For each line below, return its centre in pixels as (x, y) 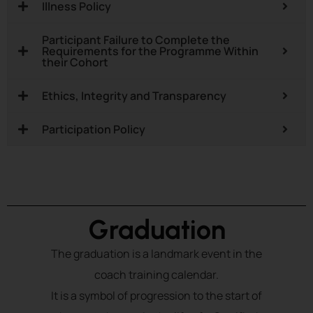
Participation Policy (94, 130)
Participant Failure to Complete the (136, 40)
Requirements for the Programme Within (150, 51)
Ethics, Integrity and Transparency (134, 96)
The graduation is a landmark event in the (156, 254)
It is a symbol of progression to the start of (156, 296)
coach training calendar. (156, 275)
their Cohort (75, 63)
